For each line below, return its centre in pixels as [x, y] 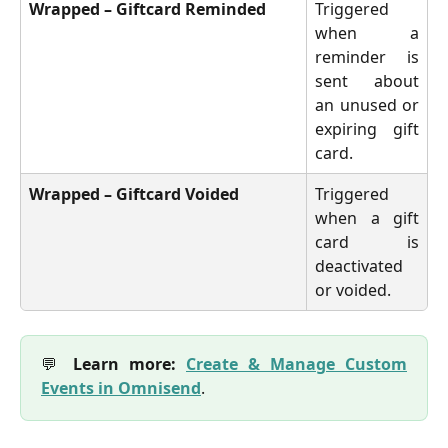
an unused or [367, 105]
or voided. [353, 290]
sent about [367, 81]
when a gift [367, 218]
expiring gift [367, 129]
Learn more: [129, 364]
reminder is [367, 57]
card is [367, 242]
